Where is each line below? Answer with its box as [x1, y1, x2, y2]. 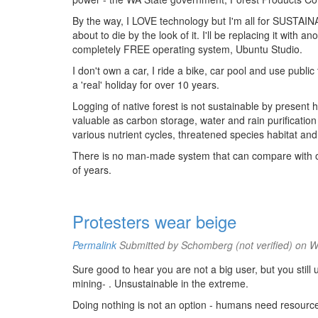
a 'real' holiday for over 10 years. [72, 77, 219, 92]
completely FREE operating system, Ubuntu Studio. [72, 42, 302, 56]
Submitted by [116, 238, 181, 252]
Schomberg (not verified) [181, 238, 292, 252]
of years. [72, 163, 111, 177]
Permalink [72, 238, 116, 252]
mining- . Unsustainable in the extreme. [72, 276, 248, 290]
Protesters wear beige [72, 209, 236, 234]
